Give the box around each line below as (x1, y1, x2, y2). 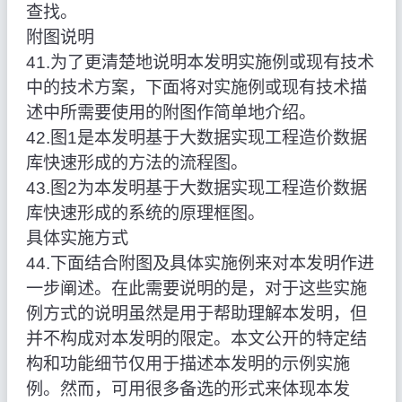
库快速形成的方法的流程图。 (25, 153, 248, 173)
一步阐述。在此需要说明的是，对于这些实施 (25, 279, 367, 299)
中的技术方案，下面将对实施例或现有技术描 (25, 78, 367, 98)
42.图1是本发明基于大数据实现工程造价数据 (25, 128, 367, 148)
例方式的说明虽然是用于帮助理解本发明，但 (25, 304, 367, 324)
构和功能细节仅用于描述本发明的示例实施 (25, 354, 350, 374)
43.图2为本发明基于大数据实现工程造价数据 (25, 179, 367, 198)
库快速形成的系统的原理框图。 (25, 204, 265, 223)
